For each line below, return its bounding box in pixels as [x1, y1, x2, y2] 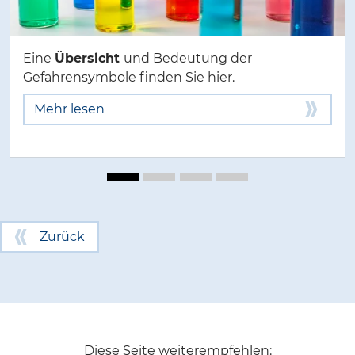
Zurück [40, 229, 85, 244]
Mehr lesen [34, 101, 105, 116]
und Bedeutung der [124, 51, 252, 66]
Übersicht [55, 51, 124, 66]
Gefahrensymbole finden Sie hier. [23, 70, 238, 85]
